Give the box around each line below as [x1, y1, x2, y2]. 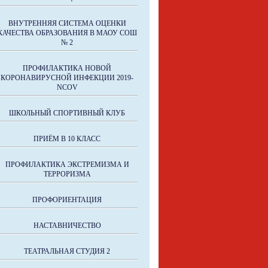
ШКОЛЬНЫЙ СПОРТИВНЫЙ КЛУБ [9, 109, 125, 117]
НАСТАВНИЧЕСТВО [33, 221, 101, 230]
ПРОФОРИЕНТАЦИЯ [32, 196, 102, 204]
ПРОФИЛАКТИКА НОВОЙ [23, 64, 111, 72]
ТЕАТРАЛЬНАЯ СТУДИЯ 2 [24, 247, 110, 255]
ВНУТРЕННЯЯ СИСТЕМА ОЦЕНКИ [8, 19, 126, 28]
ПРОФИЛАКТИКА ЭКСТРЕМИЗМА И [5, 160, 129, 169]
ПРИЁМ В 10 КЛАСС [33, 135, 100, 143]
